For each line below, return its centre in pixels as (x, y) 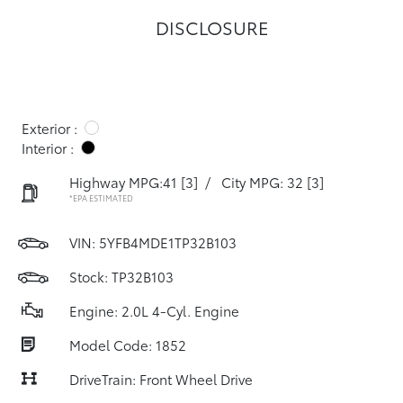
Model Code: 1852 (128, 345)
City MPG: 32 (262, 182)
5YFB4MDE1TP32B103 (168, 242)
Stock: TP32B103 (121, 276)
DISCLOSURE (212, 27)
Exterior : (49, 128)
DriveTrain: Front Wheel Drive (161, 379)
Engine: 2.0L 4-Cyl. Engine (154, 310)
